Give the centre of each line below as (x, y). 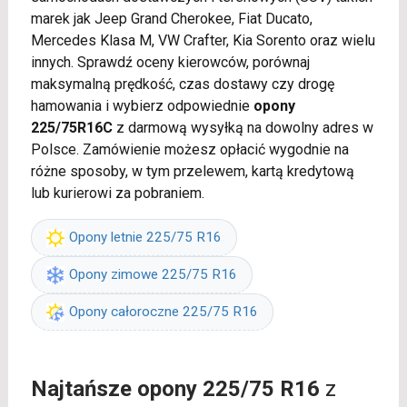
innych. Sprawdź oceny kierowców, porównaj (170, 62)
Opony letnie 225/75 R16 (145, 237)
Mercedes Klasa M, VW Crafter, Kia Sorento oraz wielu (203, 40)
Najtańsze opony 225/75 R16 (175, 389)
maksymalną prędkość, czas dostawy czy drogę (182, 84)
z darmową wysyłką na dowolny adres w (243, 128)
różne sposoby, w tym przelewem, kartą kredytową (192, 171)
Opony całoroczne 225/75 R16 (163, 312)
